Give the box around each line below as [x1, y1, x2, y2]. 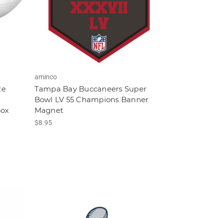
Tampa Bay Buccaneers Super [34, 84, 147, 94]
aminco [34, 73, 57, 81]
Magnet [34, 106, 64, 115]
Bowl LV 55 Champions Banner [34, 95, 149, 105]
